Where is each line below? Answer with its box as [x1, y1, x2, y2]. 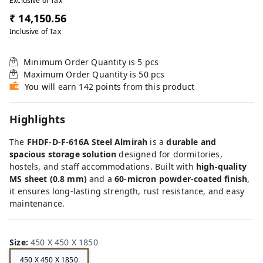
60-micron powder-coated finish [114, 173, 248, 184]
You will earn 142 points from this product [25, 80, 195, 92]
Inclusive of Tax [9, 26, 61, 36]
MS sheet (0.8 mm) [9, 173, 87, 184]
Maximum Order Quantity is [23, 68, 139, 80]
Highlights [9, 112, 66, 126]
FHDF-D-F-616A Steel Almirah [26, 136, 148, 147]
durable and [166, 136, 217, 147]
